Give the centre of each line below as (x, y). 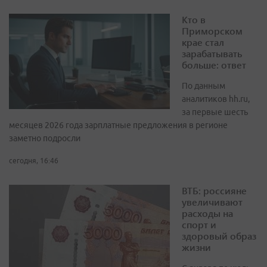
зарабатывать (212, 54)
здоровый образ (219, 236)
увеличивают (212, 202)
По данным (204, 86)
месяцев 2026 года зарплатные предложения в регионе (118, 125)
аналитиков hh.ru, (216, 99)
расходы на (207, 213)
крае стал (203, 42)
